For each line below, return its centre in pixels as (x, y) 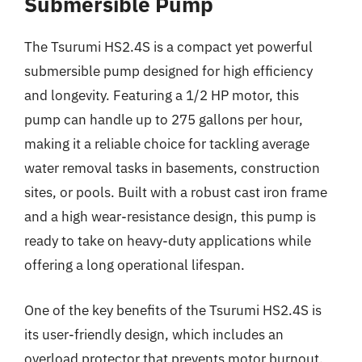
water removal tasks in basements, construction (172, 168)
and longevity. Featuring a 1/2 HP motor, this (162, 95)
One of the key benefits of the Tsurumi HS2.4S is (173, 310)
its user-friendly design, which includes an (154, 334)
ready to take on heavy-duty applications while (168, 241)
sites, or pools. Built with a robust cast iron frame (176, 192)
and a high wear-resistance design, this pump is (170, 217)
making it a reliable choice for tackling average (167, 144)
